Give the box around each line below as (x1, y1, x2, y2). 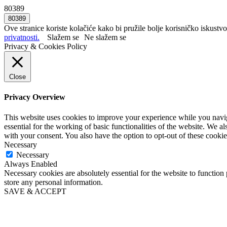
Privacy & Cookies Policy (4, 42, 87, 51)
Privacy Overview (4, 93, 65, 102)
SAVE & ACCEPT (4, 186, 66, 196)
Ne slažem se (84, 33, 126, 42)
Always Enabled (4, 159, 57, 168)
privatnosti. (4, 33, 40, 42)
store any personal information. (4, 177, 103, 186)
